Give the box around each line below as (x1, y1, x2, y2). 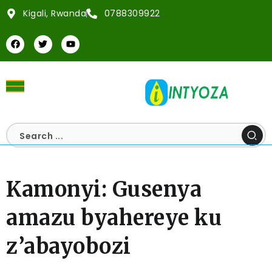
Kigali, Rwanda (23, 7, 87, 19)
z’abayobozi (6, 234, 131, 259)
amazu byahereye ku (6, 205, 222, 231)
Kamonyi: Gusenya (6, 177, 202, 202)
